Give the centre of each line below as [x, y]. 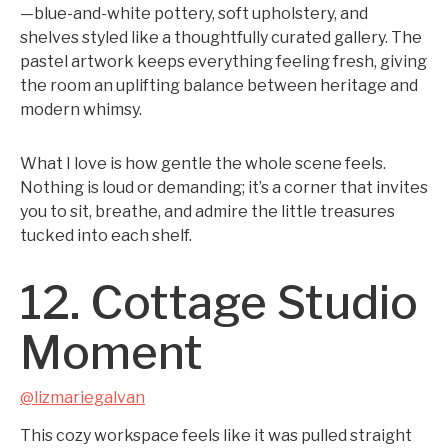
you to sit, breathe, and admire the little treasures [207, 211]
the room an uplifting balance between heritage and [219, 85]
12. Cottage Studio [219, 302]
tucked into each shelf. [106, 235]
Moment [111, 352]
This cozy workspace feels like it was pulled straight [216, 435]
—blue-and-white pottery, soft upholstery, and [194, 13]
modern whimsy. [81, 109]
